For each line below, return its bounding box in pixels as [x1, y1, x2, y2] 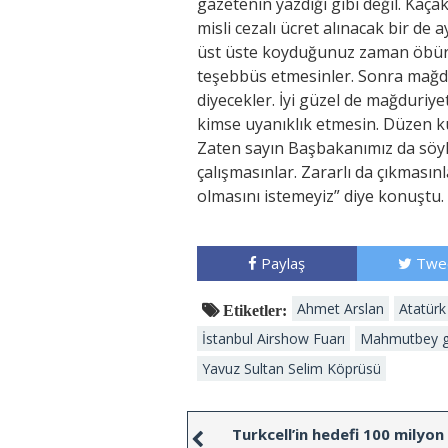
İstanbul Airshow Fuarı [202, 328, 345, 348]
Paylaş [261, 252, 306, 273]
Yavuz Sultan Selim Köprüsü [202, 358, 381, 378]
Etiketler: [219, 301, 287, 318]
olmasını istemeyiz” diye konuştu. [197, 184, 444, 207]
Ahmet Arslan [297, 298, 384, 318]
